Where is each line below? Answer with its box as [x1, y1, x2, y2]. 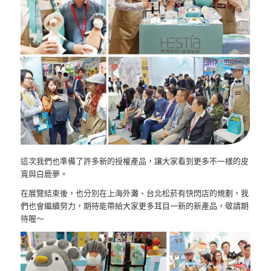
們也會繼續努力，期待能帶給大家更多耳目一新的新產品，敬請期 [20, 200, 249, 212]
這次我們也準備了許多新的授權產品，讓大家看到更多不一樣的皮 [20, 155, 249, 167]
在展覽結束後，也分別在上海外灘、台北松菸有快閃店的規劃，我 [20, 188, 249, 199]
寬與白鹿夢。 [20, 168, 68, 180]
